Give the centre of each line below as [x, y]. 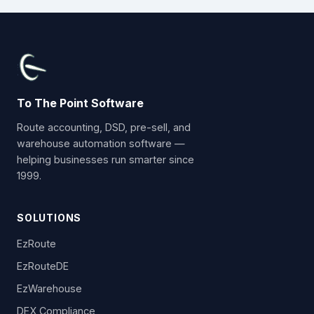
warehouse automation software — [101, 143]
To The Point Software [80, 103]
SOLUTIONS [49, 217]
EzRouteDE [43, 266]
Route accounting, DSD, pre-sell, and [104, 127]
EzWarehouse [49, 288]
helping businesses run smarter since [105, 159]
